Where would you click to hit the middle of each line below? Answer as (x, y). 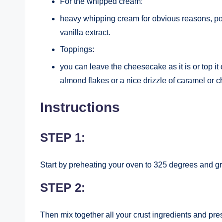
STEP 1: (63, 137)
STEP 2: (63, 187)
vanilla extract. (85, 32)
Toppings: (77, 50)
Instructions (80, 107)
